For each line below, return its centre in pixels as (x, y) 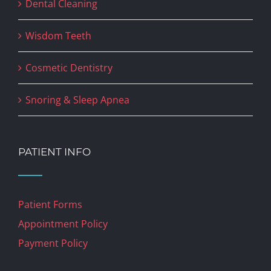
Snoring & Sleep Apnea (77, 100)
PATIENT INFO (54, 152)
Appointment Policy (63, 224)
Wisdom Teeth (58, 36)
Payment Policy (53, 243)
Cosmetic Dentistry (69, 68)
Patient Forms (50, 205)
